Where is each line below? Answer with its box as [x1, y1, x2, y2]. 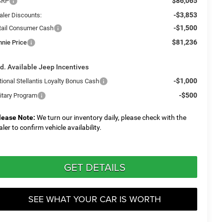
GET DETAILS [63, 159, 125, 174]
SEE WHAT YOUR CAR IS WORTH [28, 192, 161, 205]
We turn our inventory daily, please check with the [35, 113, 187, 121]
